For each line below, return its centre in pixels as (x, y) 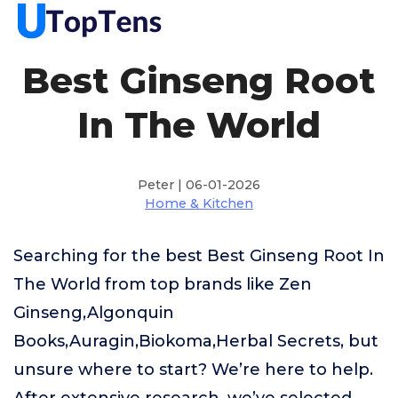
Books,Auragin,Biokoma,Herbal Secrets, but (196, 341)
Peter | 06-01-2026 (199, 185)
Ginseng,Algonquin (94, 313)
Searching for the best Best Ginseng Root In (199, 256)
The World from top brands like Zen (163, 284)
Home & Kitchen (199, 203)
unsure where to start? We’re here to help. (193, 370)
